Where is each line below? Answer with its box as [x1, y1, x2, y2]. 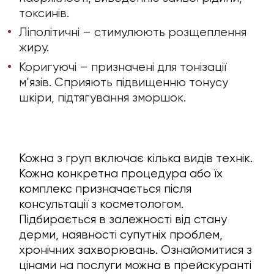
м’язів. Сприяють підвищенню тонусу [19, 75, 229, 89]
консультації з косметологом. [19, 197, 184, 212]
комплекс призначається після [19, 182, 192, 196]
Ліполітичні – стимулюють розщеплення [19, 25, 247, 40]
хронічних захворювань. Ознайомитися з [19, 243, 253, 257]
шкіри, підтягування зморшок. [19, 90, 187, 105]
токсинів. [19, 6, 70, 21]
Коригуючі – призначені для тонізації [19, 59, 227, 74]
